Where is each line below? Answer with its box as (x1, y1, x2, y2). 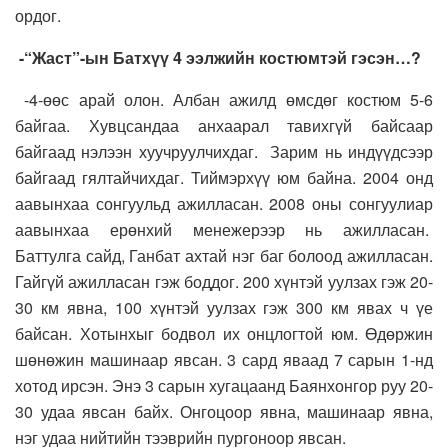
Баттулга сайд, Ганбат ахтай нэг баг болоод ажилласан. (15, 244, 433, 268)
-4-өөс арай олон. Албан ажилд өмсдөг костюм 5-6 (15, 88, 433, 112)
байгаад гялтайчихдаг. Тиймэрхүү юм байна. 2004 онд (15, 166, 433, 190)
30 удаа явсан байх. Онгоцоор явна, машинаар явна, (15, 400, 433, 424)
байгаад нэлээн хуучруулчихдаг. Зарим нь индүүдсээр (15, 140, 433, 164)
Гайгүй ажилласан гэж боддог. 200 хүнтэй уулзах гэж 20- (15, 270, 433, 294)
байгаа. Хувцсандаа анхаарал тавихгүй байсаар (15, 114, 433, 138)
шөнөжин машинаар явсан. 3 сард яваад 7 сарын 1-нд (15, 348, 433, 372)
